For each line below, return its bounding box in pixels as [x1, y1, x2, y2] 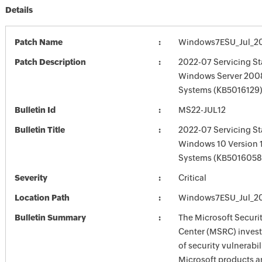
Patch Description [14, 57, 86, 67]
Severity [14, 173, 47, 182]
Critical [178, 173, 206, 182]
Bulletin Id [14, 105, 56, 115]
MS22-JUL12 [178, 105, 226, 115]
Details [5, 5, 33, 15]
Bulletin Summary [14, 213, 86, 222]
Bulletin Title [14, 125, 65, 135]
